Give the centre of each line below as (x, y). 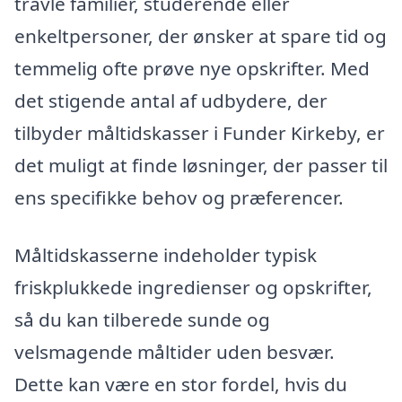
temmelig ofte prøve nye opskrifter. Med (192, 68)
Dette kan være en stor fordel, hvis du (181, 384)
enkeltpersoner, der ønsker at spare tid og (201, 35)
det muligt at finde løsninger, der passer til (201, 165)
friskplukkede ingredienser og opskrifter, (193, 287)
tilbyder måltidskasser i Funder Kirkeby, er (200, 132)
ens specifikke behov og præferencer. (179, 197)
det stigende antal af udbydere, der (171, 100)
